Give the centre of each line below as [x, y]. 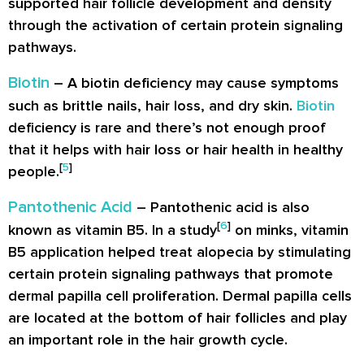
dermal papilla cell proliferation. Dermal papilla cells [180, 296]
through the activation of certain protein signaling [175, 26]
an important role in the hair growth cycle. [148, 340]
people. [34, 172]
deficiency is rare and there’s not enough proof [167, 128]
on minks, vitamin [290, 230]
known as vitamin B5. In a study [113, 230]
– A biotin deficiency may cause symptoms [194, 83]
